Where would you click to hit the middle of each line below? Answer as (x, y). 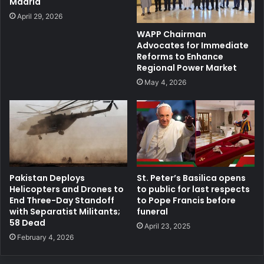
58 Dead (27, 223)
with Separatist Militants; (65, 212)
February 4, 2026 (45, 237)
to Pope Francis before (186, 201)
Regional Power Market (187, 68)
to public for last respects (193, 189)
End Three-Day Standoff (62, 201)
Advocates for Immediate (193, 46)
